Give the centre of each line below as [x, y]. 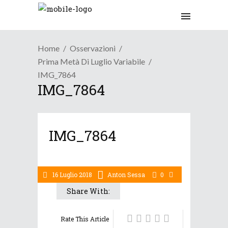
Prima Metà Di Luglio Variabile [91, 62]
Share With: [88, 191]
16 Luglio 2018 [72, 175]
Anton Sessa [126, 175]
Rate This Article [85, 219]
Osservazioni [93, 48]
